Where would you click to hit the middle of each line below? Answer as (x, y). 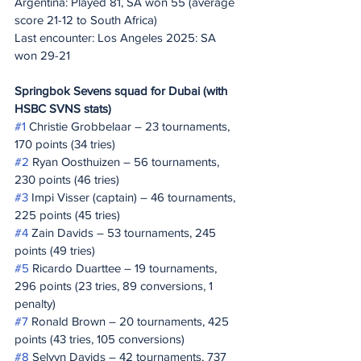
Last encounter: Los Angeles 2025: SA (117, 37)
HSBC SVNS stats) (63, 108)
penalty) (35, 303)
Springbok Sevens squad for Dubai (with (122, 91)
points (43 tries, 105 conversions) (100, 339)
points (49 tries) (55, 250)
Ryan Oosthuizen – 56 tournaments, (126, 162)
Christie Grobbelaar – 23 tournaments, (129, 126)
